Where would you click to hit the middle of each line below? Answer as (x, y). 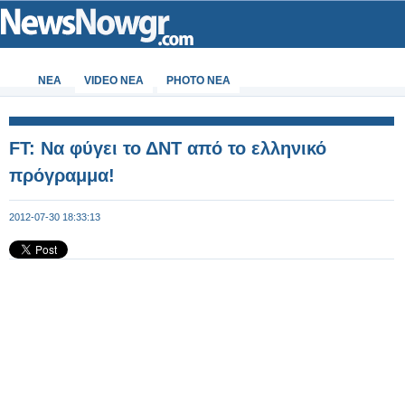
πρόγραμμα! (62, 175)
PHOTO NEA (198, 80)
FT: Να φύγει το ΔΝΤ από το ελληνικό (168, 148)
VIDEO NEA (114, 80)
